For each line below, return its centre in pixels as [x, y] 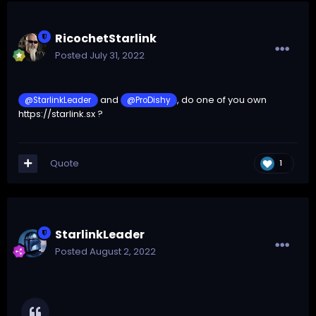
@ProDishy [149, 101]
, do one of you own [222, 100]
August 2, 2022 [123, 252]
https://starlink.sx [57, 114]
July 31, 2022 [117, 56]
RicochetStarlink [106, 39]
